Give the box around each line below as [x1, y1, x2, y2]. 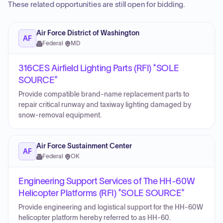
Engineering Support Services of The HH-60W [18, 176, 195, 186]
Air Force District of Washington [36, 29, 139, 37]
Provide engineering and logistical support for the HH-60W [18, 204, 203, 211]
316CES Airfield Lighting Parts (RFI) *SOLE [18, 63, 179, 73]
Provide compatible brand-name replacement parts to [18, 91, 189, 98]
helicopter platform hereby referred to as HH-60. [18, 214, 171, 222]
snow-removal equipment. [18, 111, 102, 119]
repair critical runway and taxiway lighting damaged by [18, 101, 191, 109]
